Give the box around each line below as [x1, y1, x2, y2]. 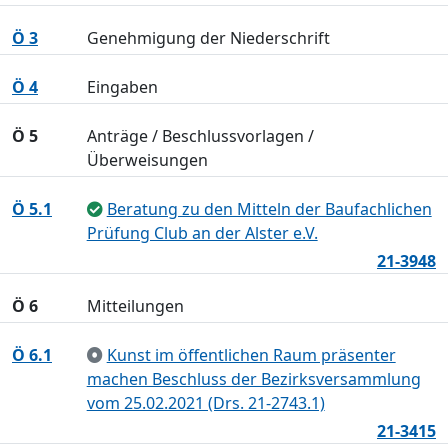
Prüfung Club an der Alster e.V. [86, 222, 318, 244]
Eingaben [86, 76, 158, 98]
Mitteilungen [86, 295, 184, 317]
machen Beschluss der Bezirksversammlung [86, 368, 421, 390]
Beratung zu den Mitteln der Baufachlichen [106, 198, 432, 220]
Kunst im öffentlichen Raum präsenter [106, 344, 396, 366]
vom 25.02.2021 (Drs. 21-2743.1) [86, 392, 325, 414]
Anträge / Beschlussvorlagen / [86, 125, 314, 147]
